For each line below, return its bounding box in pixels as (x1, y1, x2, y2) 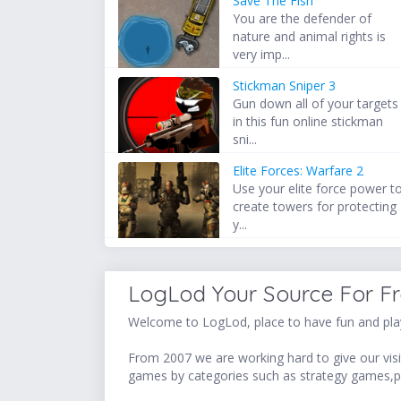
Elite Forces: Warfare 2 (233, 162, 364, 180)
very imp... (233, 46, 291, 64)
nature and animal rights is (233, 28, 387, 46)
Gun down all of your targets (233, 95, 399, 113)
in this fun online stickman (233, 113, 384, 131)
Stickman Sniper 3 (233, 77, 337, 95)
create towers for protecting (233, 198, 397, 216)
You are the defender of (233, 10, 372, 28)
